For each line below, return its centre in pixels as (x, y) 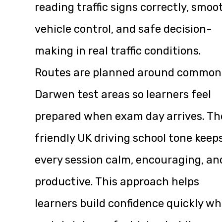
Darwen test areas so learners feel (123, 94)
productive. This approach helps (117, 181)
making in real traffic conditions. (118, 51)
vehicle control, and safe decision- (123, 29)
